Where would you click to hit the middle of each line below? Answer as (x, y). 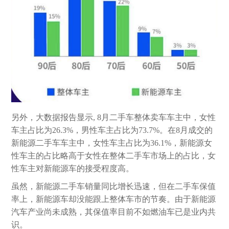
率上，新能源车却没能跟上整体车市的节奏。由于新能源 (114, 199)
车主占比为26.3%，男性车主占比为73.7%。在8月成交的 (112, 130)
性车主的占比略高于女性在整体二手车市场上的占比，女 (114, 155)
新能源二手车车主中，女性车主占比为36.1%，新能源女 (112, 143)
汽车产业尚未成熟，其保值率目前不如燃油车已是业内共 (114, 212)
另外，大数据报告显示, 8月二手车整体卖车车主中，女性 (114, 117)
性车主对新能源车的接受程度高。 (73, 168)
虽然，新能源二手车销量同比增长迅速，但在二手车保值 (114, 186)
